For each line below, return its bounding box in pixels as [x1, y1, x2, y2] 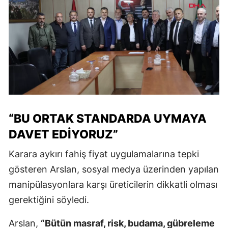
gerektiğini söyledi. [9, 194, 89, 205]
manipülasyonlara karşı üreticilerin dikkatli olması [9, 179, 217, 190]
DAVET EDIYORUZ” [9, 127, 118, 141]
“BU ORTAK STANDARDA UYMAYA [9, 111, 207, 126]
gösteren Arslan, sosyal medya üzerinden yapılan [9, 163, 219, 175]
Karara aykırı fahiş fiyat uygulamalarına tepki [9, 148, 199, 159]
